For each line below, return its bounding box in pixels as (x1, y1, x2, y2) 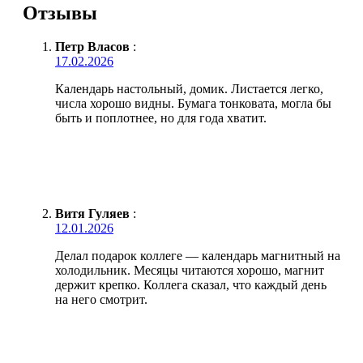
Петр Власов (55, 40, 130, 54)
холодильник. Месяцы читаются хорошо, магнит (55, 263, 324, 278)
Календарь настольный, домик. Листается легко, (55, 82, 323, 96)
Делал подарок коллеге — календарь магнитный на (55, 249, 340, 263)
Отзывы (23, 2, 97, 23)
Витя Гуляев (55, 207, 130, 221)
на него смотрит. (55, 293, 147, 307)
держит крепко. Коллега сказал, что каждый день (55, 278, 327, 293)
